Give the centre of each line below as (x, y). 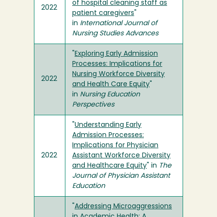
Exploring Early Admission (116, 54)
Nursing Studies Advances (115, 34)
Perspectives (93, 105)
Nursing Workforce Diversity (118, 74)
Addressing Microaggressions (123, 207)
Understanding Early (108, 125)
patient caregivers (103, 13)
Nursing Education (110, 95)
